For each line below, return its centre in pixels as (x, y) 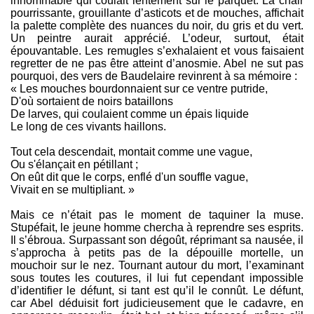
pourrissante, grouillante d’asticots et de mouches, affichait (157, 13)
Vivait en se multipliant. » (73, 190)
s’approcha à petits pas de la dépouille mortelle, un (157, 253)
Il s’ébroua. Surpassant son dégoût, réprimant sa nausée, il (157, 240)
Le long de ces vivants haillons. (88, 127)
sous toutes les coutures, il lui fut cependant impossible (157, 278)
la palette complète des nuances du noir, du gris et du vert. (157, 26)
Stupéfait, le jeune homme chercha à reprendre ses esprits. (157, 228)
